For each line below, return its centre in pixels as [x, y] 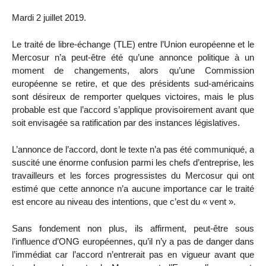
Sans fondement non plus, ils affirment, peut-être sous [133, 228]
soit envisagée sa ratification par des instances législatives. [126, 123]
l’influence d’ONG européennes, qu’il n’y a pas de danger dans [133, 241]
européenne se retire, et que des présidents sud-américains [133, 84]
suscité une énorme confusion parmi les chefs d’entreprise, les [133, 162]
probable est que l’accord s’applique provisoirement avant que [133, 110]
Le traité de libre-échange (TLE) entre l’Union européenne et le [133, 45]
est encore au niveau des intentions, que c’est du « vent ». [124, 201]
